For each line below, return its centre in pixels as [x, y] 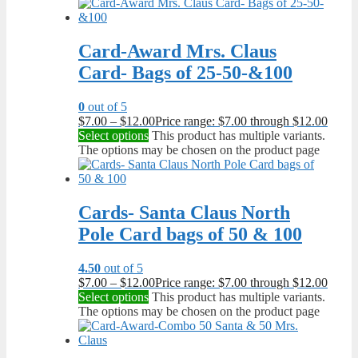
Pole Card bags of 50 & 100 [190, 234]
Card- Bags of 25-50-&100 [185, 73]
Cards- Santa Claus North [184, 212]
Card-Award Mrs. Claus [177, 52]
